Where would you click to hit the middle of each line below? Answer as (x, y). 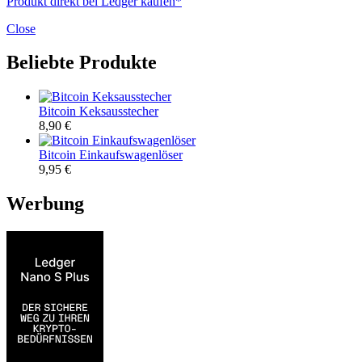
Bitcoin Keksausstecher (99, 112)
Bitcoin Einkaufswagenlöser (111, 155)
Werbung (45, 204)
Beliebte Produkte (82, 63)
